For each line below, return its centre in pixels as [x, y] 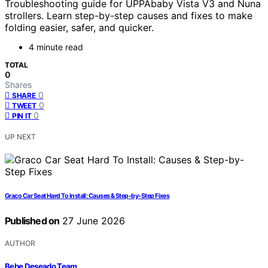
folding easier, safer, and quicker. [79, 28]
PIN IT [22, 116]
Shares [18, 85]
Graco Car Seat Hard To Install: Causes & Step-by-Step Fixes [87, 196]
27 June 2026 [92, 221]
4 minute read [56, 47]
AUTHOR [20, 243]
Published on [32, 221]
